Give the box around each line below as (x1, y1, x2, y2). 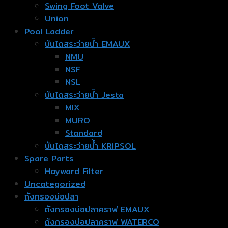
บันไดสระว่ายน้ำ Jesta (45, 89, 124, 102)
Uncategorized (24, 178, 85, 191)
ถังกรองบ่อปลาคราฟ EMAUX (45, 203, 149, 216)
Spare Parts (24, 152, 74, 165)
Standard (65, 127, 102, 140)
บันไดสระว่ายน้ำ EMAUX (45, 38, 130, 51)
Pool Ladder (24, 25, 74, 38)
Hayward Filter (45, 165, 103, 178)
